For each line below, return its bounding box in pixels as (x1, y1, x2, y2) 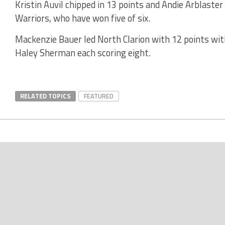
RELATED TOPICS (20, 90, 71, 101)
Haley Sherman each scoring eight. (15, 45, 151, 60)
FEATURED (84, 90, 114, 101)
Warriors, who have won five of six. (15, 11, 150, 25)
